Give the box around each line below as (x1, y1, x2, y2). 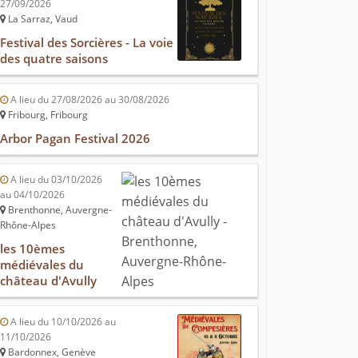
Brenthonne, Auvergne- (6, 203, 112, 217)
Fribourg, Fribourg (6, 108, 88, 122)
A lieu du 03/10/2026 (8, 173, 102, 187)
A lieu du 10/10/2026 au (8, 315, 116, 329)
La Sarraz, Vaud (6, 12, 78, 26)
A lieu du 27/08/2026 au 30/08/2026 (8, 93, 169, 107)
